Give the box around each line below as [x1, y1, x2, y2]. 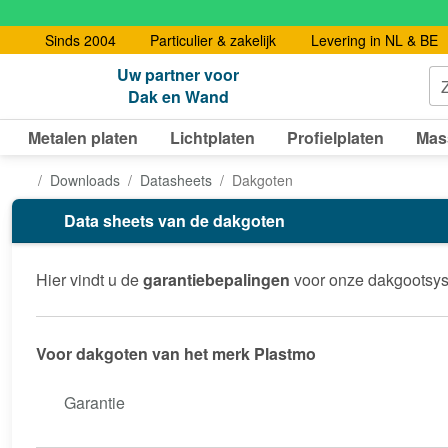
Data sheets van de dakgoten [64, 208, 285, 232]
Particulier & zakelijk [150, 29, 276, 50]
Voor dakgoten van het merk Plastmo [36, 341, 316, 365]
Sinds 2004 [44, 29, 116, 50]
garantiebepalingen [143, 267, 290, 291]
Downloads [49, 169, 120, 190]
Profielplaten [287, 125, 384, 149]
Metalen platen [28, 125, 138, 149]
